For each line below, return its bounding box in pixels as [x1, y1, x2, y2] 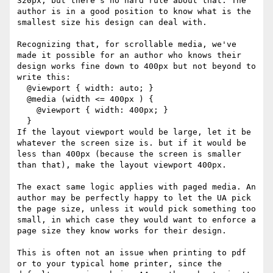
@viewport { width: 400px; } [17, 105, 37, 115]
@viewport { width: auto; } [17, 83, 27, 93]
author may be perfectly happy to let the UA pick [17, 193, 251, 203]
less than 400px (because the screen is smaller [17, 149, 241, 159]
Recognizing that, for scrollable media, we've [17, 40, 236, 49]
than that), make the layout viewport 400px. [17, 160, 232, 170]
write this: [17, 73, 71, 82]
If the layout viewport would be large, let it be [17, 127, 251, 137]
